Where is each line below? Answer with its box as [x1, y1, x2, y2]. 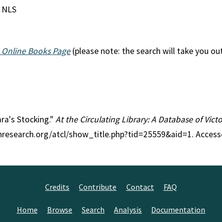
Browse [47, 205, 72, 215]
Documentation [151, 205, 206, 215]
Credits [45, 182, 70, 192]
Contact [126, 182, 154, 192]
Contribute [79, 182, 117, 192]
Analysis [114, 205, 142, 215]
